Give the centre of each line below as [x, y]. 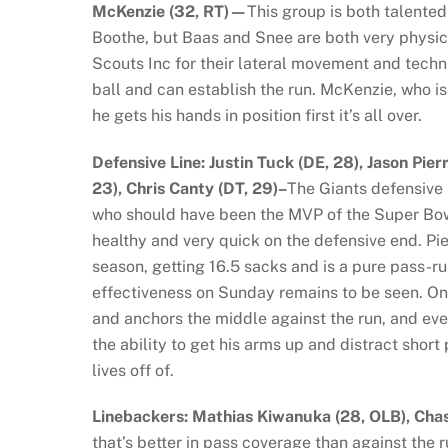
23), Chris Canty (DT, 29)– [189, 188]
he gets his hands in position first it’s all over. [257, 115]
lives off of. [133, 370]
